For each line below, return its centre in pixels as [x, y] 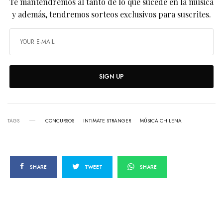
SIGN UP [111, 76]
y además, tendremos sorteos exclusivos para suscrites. [111, 14]
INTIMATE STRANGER [107, 120]
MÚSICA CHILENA [161, 120]
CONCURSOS [60, 120]
